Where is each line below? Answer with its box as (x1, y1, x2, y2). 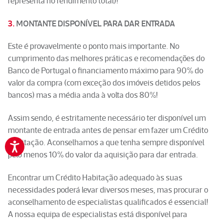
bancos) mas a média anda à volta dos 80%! (8, 90, 158, 100)
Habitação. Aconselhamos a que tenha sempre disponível (8, 137, 205, 148)
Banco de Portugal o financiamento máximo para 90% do (8, 66, 204, 76)
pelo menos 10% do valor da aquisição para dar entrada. (8, 150, 201, 160)
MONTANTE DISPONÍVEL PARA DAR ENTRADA (15, 18, 175, 28)
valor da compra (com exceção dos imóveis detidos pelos (8, 78, 201, 88)
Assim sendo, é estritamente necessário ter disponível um (8, 113, 206, 123)
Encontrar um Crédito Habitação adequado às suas (8, 172, 183, 182)
